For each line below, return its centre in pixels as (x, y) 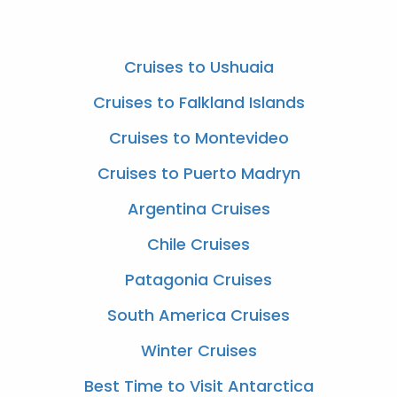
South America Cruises (198, 315)
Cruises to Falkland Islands (198, 102)
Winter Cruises (198, 350)
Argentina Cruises (198, 208)
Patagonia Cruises (198, 279)
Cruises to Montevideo (198, 137)
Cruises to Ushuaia (198, 66)
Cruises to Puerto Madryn (198, 173)
